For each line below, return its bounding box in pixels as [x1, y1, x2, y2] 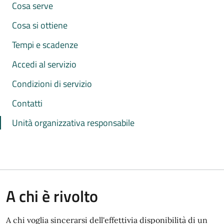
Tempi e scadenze [12, 38, 78, 51]
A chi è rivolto [6, 184, 98, 208]
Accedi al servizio [12, 57, 76, 71]
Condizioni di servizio [12, 77, 92, 90]
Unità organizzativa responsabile [12, 116, 134, 129]
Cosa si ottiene [12, 18, 67, 32]
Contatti [12, 96, 42, 110]
